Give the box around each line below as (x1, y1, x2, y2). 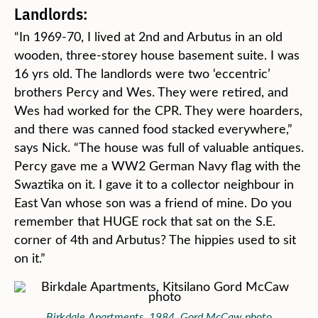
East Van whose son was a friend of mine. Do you (14, 194, 292, 211)
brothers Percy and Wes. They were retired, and (14, 83, 288, 100)
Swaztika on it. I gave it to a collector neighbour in (14, 175, 294, 192)
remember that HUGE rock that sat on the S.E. (14, 212, 275, 229)
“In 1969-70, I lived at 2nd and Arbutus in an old (14, 28, 283, 45)
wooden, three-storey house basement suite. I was (14, 46, 300, 63)
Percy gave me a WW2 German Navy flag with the (14, 157, 301, 174)
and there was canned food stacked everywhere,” (14, 120, 292, 137)
